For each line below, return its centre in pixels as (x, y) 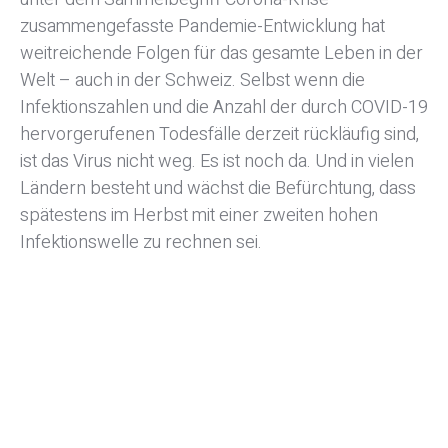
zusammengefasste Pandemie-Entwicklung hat (202, 27)
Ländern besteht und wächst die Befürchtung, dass (218, 189)
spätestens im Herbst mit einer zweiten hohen (199, 216)
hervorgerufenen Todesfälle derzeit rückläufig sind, (219, 135)
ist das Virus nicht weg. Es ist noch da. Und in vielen (217, 162)
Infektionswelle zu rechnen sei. (141, 243)
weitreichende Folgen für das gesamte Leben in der (221, 54)
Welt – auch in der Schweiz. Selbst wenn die (192, 81)
